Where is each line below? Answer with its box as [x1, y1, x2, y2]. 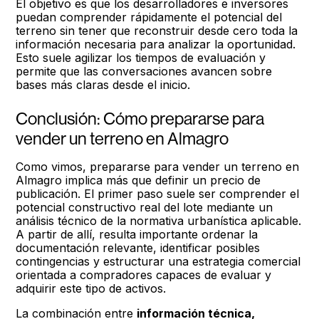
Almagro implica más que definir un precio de [16, 173, 261, 187]
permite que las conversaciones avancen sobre [16, 64, 273, 78]
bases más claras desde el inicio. [16, 78, 191, 92]
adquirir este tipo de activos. [16, 281, 167, 296]
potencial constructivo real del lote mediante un [16, 200, 273, 214]
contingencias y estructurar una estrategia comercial [16, 254, 301, 268]
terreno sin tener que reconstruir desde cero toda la [16, 23, 298, 38]
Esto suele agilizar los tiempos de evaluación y [16, 51, 266, 65]
